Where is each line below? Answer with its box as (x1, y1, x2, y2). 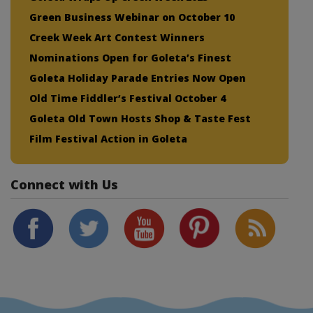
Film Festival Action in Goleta (29, 131, 187, 145)
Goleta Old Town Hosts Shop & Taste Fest (29, 111, 251, 125)
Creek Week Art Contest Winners (29, 30, 205, 44)
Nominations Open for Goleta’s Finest (29, 50, 231, 64)
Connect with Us (10, 175, 118, 193)
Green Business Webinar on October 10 (29, 10, 235, 24)
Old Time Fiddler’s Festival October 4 (29, 91, 226, 105)
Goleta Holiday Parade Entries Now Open (29, 71, 246, 85)
